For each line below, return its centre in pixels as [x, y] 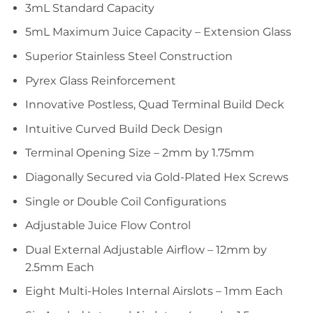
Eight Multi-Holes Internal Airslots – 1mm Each [154, 291]
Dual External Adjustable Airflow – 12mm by [146, 249]
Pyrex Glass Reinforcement [100, 80]
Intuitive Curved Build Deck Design [124, 129]
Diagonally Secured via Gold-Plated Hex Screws [156, 177]
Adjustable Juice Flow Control [108, 226]
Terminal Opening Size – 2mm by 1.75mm [139, 153]
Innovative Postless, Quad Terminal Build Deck [154, 105]
